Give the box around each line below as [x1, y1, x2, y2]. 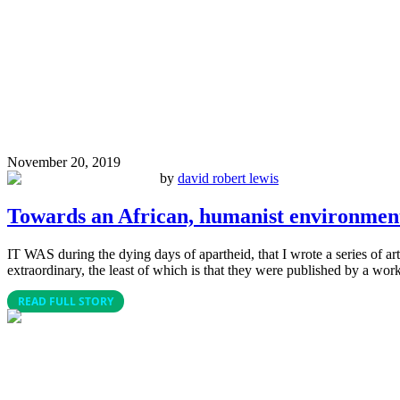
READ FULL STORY [18, 294, 113, 310]
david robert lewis [178, 171, 279, 187]
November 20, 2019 [7, 154, 121, 171]
